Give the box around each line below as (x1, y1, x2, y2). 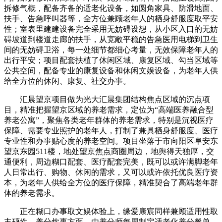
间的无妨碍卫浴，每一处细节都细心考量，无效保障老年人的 (4, 46, 218, 55)
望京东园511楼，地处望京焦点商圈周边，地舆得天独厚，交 (4, 147, 214, 156)
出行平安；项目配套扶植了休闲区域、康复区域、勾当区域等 (4, 56, 218, 65)
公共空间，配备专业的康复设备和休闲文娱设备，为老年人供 (4, 66, 218, 75)
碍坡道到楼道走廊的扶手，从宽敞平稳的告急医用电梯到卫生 (4, 35, 218, 44)
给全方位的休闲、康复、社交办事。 (4, 77, 131, 86)
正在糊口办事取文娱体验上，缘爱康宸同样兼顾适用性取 (4, 207, 218, 216)
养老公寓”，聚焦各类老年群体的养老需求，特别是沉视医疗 (4, 116, 214, 125)
